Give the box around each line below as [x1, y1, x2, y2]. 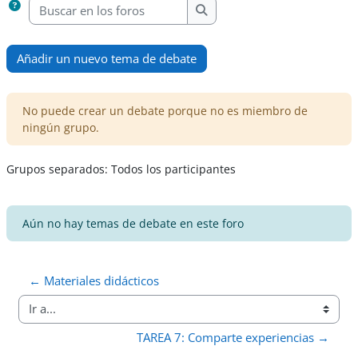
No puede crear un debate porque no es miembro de [22, 102, 308, 118]
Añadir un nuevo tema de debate [17, 50, 197, 66]
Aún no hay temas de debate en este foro [22, 215, 244, 231]
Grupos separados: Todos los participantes [6, 161, 236, 177]
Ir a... [18, 308, 45, 324]
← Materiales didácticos [29, 272, 159, 288]
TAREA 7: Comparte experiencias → [137, 328, 329, 345]
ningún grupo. [22, 119, 99, 135]
